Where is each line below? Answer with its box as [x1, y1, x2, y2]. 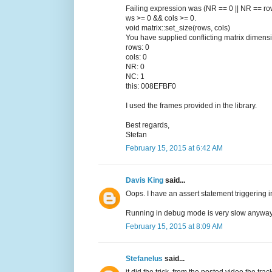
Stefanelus [126, 254, 165, 263]
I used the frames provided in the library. [126, 101, 257, 110]
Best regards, [126, 121, 169, 130]
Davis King [126, 176, 165, 185]
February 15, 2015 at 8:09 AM [126, 222, 223, 231]
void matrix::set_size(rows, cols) [126, 24, 230, 33]
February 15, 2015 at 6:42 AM [126, 144, 223, 153]
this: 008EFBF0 [126, 82, 176, 91]
